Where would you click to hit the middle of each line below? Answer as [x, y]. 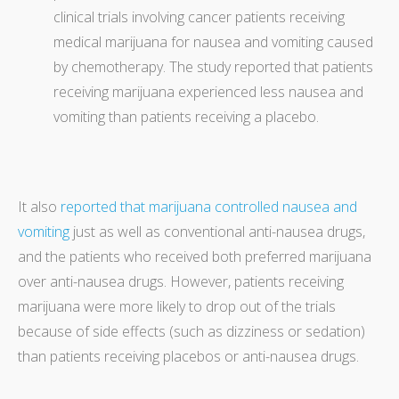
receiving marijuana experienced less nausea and [208, 91]
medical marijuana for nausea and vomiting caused [213, 41]
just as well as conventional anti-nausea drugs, [217, 231]
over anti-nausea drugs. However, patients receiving [181, 281]
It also [39, 206]
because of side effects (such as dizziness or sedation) [191, 331]
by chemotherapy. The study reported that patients [213, 66]
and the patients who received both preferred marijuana [195, 256]
